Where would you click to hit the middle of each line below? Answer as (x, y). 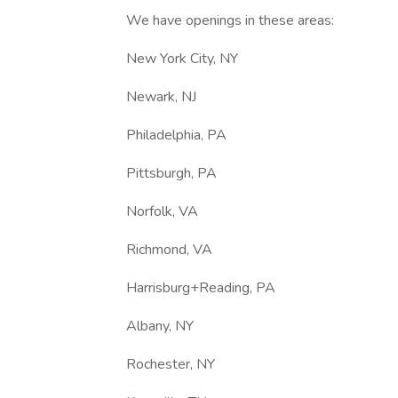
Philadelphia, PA (176, 135)
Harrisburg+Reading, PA (201, 288)
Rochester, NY (171, 364)
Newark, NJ (161, 97)
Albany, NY (160, 326)
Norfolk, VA (162, 211)
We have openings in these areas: (230, 20)
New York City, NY (182, 59)
